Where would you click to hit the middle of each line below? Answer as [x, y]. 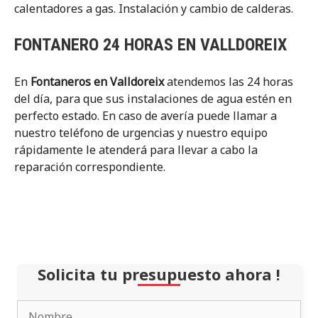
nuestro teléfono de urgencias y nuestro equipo [141, 133]
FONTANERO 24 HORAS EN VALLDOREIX [153, 45]
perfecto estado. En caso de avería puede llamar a [146, 116]
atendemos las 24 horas [230, 82]
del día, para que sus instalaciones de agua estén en [153, 99]
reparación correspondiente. [90, 167]
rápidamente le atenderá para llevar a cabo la [136, 150]
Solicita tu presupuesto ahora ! [159, 274]
